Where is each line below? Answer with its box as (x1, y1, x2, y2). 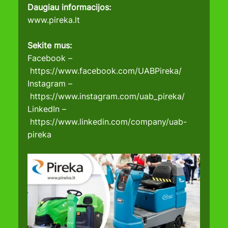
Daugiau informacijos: (27, 2, 111, 13)
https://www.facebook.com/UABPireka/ (30, 66, 182, 76)
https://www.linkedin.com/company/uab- (30, 117, 187, 127)
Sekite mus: (27, 40, 72, 51)
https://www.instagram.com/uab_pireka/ (30, 91, 185, 102)
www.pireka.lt (27, 15, 80, 25)
